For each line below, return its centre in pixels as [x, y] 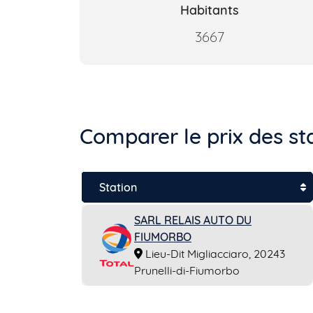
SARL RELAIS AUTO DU [193, 220]
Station [118, 187]
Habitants [210, 10]
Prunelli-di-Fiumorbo [187, 270]
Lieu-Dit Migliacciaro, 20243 [214, 254]
